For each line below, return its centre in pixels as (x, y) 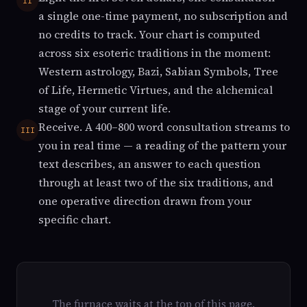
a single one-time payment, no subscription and (163, 16)
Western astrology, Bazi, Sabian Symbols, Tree (158, 71)
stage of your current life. (105, 108)
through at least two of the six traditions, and (156, 182)
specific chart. (75, 219)
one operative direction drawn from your (145, 201)
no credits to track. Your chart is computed (149, 34)
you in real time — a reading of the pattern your (162, 145)
